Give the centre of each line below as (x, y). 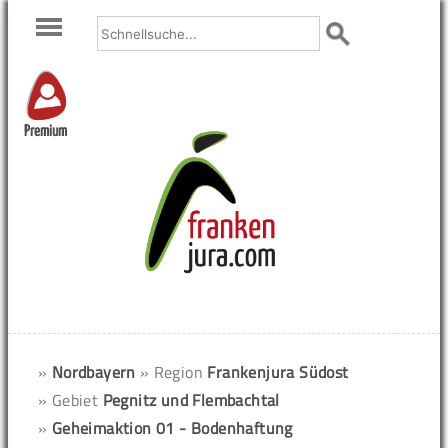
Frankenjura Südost (278, 372)
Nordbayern (93, 372)
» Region (173, 372)
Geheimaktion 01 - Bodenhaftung (172, 428)
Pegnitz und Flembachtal (191, 400)
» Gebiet (70, 400)
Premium (45, 132)
